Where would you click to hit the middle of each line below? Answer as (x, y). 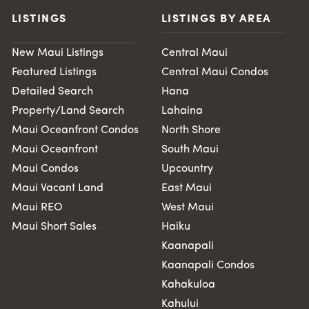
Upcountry (187, 169)
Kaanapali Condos (208, 265)
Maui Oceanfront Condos (75, 130)
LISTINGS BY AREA (216, 19)
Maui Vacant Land (57, 188)
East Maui (186, 188)
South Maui (190, 149)
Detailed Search (52, 91)
